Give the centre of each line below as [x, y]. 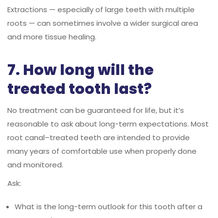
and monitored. [35, 164]
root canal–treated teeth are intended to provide [99, 137]
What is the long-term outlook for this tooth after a [109, 206]
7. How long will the [81, 70]
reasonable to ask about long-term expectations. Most [108, 124]
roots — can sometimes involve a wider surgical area [103, 23]
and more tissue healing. [52, 36]
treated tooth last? [80, 89]
